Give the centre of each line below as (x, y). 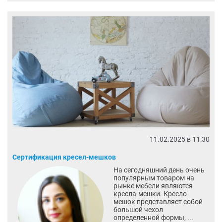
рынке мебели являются (153, 186)
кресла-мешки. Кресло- (151, 194)
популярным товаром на (154, 178)
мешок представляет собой (158, 202)
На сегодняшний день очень (159, 170)
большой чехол (138, 210)
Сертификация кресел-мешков (64, 157)
